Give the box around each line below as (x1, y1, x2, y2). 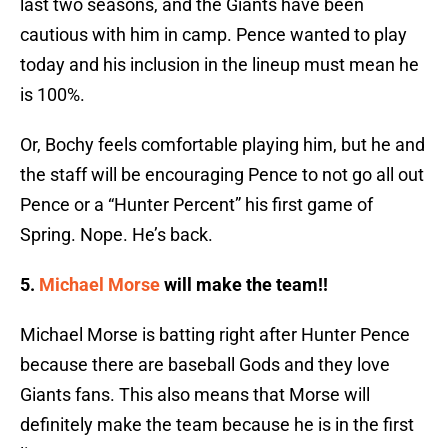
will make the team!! (160, 274, 328, 296)
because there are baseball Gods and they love (20, 354, 390, 376)
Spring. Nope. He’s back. (20, 224, 213, 246)
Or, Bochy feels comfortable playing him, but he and (20, 134, 425, 156)
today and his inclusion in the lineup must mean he (20, 54, 419, 76)
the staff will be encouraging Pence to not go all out (20, 164, 424, 186)
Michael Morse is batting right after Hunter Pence (20, 324, 410, 346)
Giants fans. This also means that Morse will (20, 384, 370, 406)
